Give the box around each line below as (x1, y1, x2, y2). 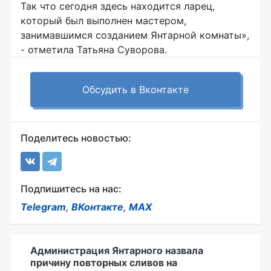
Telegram (21, 201, 66, 213)
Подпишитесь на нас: (21, 183, 122, 195)
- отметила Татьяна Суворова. (21, 44, 167, 56)
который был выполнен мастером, (21, 15, 186, 27)
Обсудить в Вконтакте (82, 83, 189, 96)
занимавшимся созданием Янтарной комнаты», (21, 29, 249, 41)
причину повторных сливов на (30, 256, 177, 269)
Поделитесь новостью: (21, 132, 131, 144)
